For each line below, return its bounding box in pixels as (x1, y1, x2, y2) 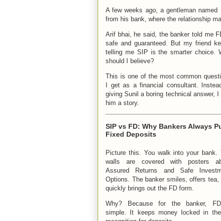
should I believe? (106, 57, 154, 65)
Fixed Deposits (106, 130, 156, 138)
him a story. (106, 99, 139, 107)
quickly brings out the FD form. (106, 184, 194, 192)
